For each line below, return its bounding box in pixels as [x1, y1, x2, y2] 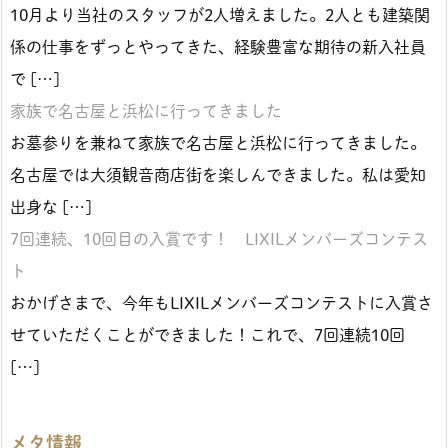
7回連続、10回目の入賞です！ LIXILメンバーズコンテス [10, 230, 428, 247]
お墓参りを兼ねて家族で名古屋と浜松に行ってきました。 [10, 134, 426, 151]
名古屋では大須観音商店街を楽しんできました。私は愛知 [10, 166, 426, 183]
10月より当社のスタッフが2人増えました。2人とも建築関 [10, 6, 430, 23]
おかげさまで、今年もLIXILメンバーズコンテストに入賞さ [10, 294, 433, 311]
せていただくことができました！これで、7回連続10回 [10, 326, 405, 343]
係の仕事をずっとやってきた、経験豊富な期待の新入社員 [10, 38, 426, 55]
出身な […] [10, 198, 92, 215]
